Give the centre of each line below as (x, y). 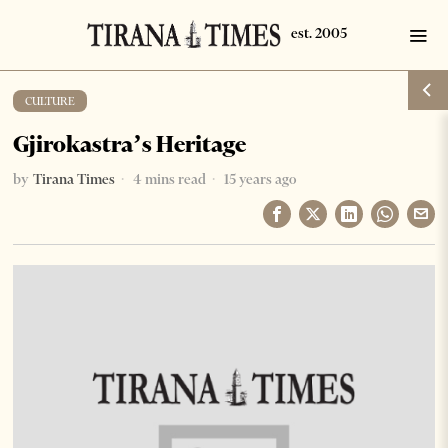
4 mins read (168, 179)
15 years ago (259, 179)
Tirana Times (74, 179)
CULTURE (50, 101)
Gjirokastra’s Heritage (130, 144)
